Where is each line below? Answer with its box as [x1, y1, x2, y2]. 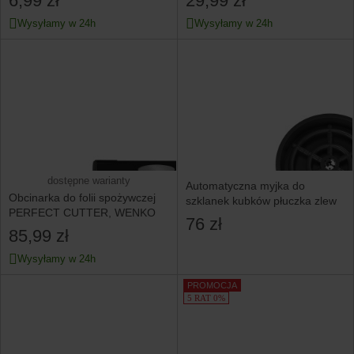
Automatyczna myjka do [185, 179, 305, 192]
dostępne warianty [47, 174, 130, 186]
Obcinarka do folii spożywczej [9, 190, 156, 204]
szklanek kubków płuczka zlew [185, 194, 337, 207]
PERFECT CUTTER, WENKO [9, 205, 156, 219]
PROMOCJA [187, 280, 237, 290]
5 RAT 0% [187, 292, 225, 303]
